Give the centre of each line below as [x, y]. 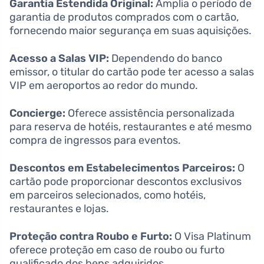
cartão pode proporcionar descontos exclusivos [126, 181]
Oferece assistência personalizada [150, 113]
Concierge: [37, 113]
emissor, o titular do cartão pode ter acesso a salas [132, 72]
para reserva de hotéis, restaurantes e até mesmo [131, 126]
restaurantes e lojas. [59, 208]
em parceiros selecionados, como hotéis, [108, 195]
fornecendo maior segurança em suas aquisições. [131, 30]
